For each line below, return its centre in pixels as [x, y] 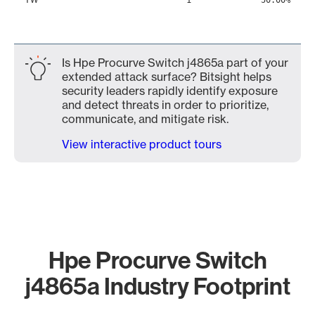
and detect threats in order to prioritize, [165, 105]
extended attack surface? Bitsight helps [167, 77]
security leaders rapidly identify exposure [170, 91]
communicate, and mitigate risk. [145, 119]
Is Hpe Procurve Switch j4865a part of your [175, 63]
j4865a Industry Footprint [157, 286]
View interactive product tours [142, 144]
